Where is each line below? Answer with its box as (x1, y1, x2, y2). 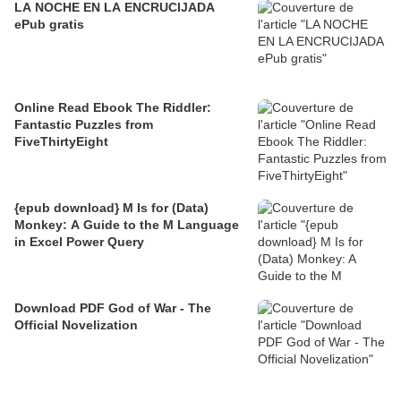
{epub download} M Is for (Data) (14, 200, 209, 215)
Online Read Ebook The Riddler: (14, 99, 211, 115)
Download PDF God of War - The (14, 300, 211, 315)
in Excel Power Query (14, 234, 144, 249)
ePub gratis (14, 16, 84, 31)
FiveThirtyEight (14, 133, 108, 149)
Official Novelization (14, 317, 138, 332)
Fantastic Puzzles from (14, 116, 153, 132)
